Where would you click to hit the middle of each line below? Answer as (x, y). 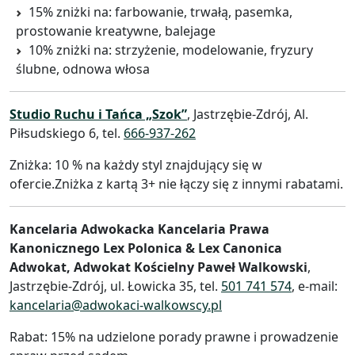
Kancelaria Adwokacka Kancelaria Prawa (139, 229)
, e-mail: (315, 286)
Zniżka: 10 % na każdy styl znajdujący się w (136, 164)
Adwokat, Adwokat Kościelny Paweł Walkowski (158, 267)
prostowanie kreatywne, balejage (116, 31)
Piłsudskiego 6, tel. (67, 133)
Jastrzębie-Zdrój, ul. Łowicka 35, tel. (115, 286)
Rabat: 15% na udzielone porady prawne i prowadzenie (174, 336)
